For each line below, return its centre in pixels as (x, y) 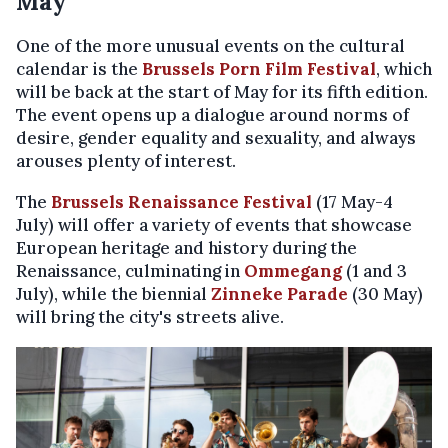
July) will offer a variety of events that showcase (214, 224)
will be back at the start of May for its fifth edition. (222, 91)
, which (404, 68)
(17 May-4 (352, 201)
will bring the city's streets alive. (150, 316)
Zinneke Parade (279, 293)
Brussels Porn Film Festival (259, 68)
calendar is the (79, 68)
